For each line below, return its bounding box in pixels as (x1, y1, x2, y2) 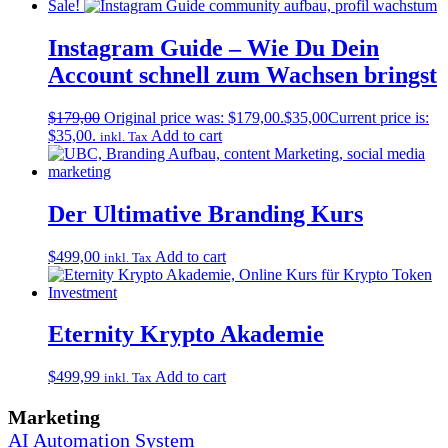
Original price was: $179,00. (104, 108, 284, 126)
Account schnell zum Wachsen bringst (48, 61, 437, 88)
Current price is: (328, 108, 429, 126)
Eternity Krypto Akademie (48, 321, 324, 348)
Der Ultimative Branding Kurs (48, 200, 363, 227)
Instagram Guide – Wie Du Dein (48, 34, 379, 61)
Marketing (8, 406, 100, 429)
